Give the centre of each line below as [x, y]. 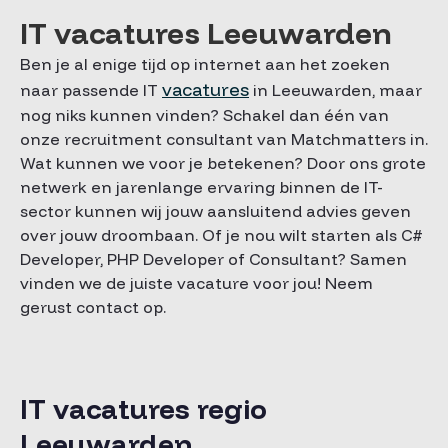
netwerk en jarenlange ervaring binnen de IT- [201, 187]
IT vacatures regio [143, 408]
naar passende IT [91, 90]
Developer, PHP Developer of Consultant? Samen [213, 259]
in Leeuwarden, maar [335, 90]
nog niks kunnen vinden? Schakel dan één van [204, 115]
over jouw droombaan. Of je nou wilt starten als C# [221, 235]
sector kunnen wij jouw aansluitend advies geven [215, 211]
